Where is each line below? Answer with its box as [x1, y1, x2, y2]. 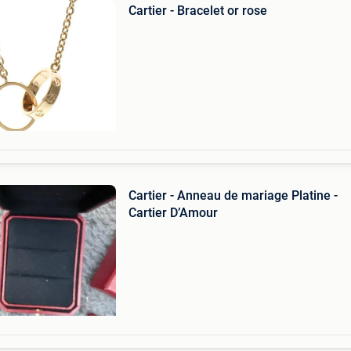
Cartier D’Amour [128, 205, 218, 220]
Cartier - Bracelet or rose [128, 3, 267, 18]
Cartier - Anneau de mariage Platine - [128, 188, 338, 203]
